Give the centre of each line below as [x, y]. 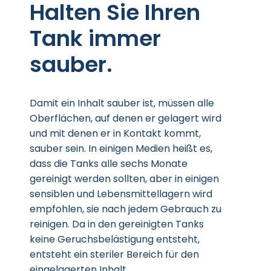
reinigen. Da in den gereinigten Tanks [117, 224]
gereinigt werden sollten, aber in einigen [124, 179]
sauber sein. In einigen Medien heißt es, [121, 149]
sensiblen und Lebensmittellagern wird [121, 194]
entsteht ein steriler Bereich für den [114, 254]
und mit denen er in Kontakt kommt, [115, 133]
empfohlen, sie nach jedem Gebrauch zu [126, 209]
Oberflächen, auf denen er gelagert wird [126, 118]
